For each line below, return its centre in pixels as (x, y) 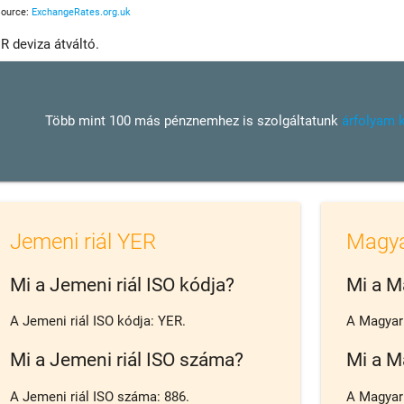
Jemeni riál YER (83, 241)
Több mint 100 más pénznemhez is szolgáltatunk (194, 121)
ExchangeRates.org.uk (82, 12)
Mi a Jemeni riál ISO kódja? (123, 285)
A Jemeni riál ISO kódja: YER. (98, 321)
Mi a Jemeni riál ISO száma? (127, 360)
